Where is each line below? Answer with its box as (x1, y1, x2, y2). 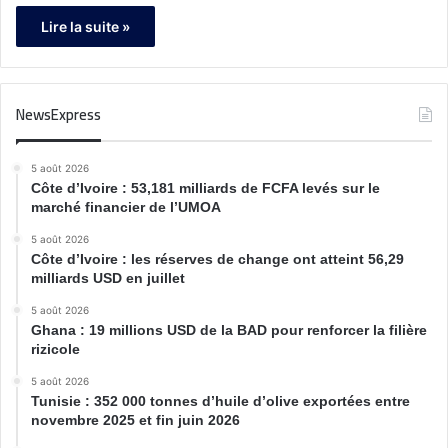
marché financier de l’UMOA (31, 198, 221, 215)
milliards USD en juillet (31, 269, 185, 286)
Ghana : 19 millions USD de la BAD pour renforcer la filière (31, 321, 427, 338)
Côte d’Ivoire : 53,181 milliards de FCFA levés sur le (31, 179, 380, 196)
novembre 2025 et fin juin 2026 (31, 411, 240, 428)
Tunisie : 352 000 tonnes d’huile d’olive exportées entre (31, 392, 410, 409)
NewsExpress (16, 99, 101, 129)
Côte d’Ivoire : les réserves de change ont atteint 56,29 (31, 250, 404, 267)
